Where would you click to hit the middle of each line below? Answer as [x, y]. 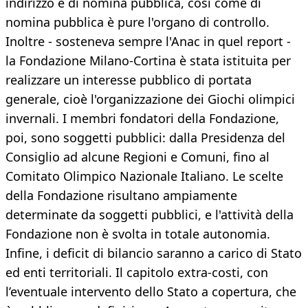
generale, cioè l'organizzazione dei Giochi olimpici [150, 99]
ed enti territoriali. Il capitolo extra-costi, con [137, 273]
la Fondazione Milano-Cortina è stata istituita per [148, 61]
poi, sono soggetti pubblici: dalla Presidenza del [145, 138]
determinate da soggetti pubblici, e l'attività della [150, 215]
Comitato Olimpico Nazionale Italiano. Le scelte [144, 176]
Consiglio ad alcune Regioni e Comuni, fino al [137, 157]
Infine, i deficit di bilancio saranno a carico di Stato [154, 253]
